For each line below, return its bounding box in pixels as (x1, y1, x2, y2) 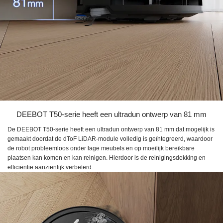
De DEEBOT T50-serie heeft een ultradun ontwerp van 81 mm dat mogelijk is (7, 125, 215, 133)
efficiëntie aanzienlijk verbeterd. (7, 163, 93, 171)
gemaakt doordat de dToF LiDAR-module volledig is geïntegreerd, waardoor (7, 135, 213, 142)
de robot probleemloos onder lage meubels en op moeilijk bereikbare (7, 144, 195, 152)
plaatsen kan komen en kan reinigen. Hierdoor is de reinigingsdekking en (7, 154, 206, 161)
